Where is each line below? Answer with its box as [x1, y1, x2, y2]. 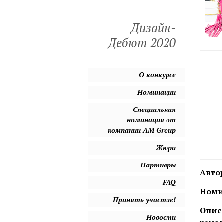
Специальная [133, 105, 176, 114]
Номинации [137, 87, 176, 97]
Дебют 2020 [108, 35, 176, 51]
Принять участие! [113, 195, 176, 204]
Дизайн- [131, 20, 176, 36]
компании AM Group [108, 125, 176, 135]
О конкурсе [139, 70, 176, 79]
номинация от [127, 115, 176, 124]
